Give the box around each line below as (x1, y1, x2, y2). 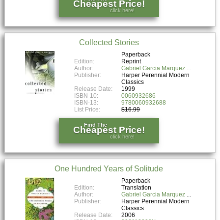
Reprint (121, 57, 141, 65)
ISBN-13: (74, 99, 99, 106)
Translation (121, 184, 152, 191)
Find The (84, 121, 108, 128)
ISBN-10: (74, 92, 99, 99)
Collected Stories (79, 38, 139, 47)
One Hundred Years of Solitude (55, 164, 164, 173)
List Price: (74, 106, 102, 113)
